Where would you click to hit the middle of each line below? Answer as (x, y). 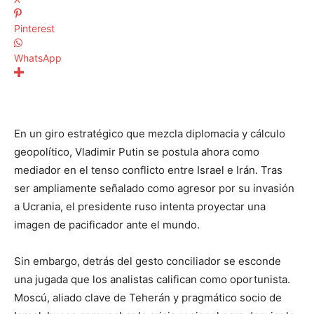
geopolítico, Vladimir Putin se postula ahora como (137, 152)
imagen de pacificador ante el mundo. (107, 225)
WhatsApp (38, 58)
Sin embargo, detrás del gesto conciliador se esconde (148, 261)
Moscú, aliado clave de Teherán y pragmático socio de (148, 298)
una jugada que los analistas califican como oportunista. (152, 280)
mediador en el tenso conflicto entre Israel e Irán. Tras (148, 170)
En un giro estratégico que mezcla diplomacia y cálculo (150, 134)
